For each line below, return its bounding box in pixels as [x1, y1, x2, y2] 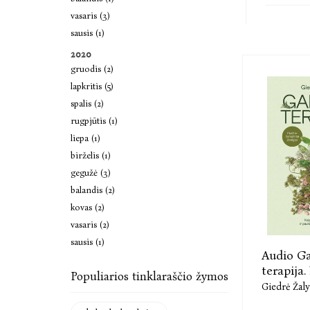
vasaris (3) [71, 10, 110, 21]
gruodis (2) [71, 64, 113, 74]
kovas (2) [71, 202, 104, 212]
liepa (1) [71, 133, 100, 143]
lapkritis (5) [71, 81, 113, 91]
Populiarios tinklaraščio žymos [71, 269, 228, 284]
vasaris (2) [71, 219, 109, 230]
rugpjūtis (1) [71, 116, 118, 126]
